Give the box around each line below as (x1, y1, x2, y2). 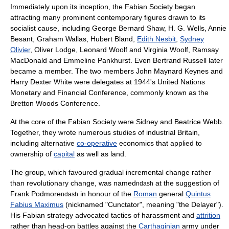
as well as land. (75, 150, 126, 158)
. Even (130, 56, 153, 64)
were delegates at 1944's (72, 78, 157, 86)
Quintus (186, 190, 211, 198)
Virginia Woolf (144, 45, 188, 54)
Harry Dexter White (10, 78, 72, 86)
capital (54, 150, 75, 158)
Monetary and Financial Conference (10, 88, 126, 97)
